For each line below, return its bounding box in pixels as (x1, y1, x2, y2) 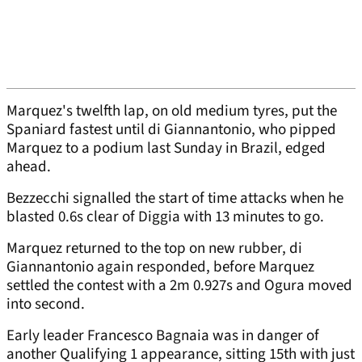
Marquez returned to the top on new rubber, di (6, 238, 302, 260)
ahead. (6, 156, 51, 179)
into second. (6, 293, 85, 316)
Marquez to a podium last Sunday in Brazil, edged (6, 137, 326, 160)
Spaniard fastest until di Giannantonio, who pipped (6, 119, 336, 141)
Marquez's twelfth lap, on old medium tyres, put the (6, 100, 337, 123)
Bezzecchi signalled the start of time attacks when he (6, 187, 343, 210)
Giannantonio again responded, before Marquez (6, 256, 314, 279)
